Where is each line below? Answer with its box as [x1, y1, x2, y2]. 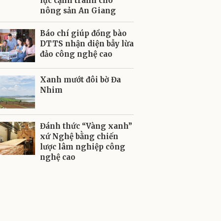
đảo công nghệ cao [40, 49, 112, 59]
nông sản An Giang [40, 6, 116, 15]
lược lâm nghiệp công [40, 142, 125, 151]
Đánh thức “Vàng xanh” [40, 121, 132, 131]
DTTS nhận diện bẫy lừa [40, 39, 134, 48]
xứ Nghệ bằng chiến [40, 132, 118, 141]
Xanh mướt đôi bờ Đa [40, 75, 121, 84]
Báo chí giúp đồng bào [40, 29, 127, 38]
